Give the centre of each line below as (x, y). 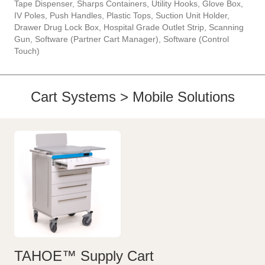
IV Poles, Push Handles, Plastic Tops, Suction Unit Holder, (122, 16)
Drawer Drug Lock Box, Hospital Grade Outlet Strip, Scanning (129, 28)
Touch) (27, 51)
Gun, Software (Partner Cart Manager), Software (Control (122, 39)
